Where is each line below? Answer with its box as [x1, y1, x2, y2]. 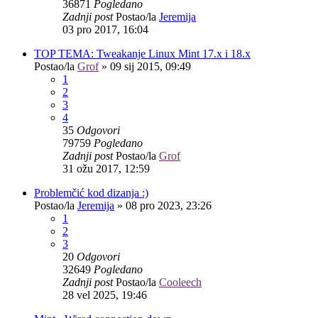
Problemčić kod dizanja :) [34, 186, 148, 199]
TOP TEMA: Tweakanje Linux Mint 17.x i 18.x [34, 47, 251, 60]
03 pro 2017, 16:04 [62, 23, 148, 35]
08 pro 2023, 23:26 [126, 199, 212, 212]
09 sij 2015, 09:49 [110, 60, 191, 72]
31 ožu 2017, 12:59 [62, 162, 150, 175]
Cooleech [159, 275, 202, 288]
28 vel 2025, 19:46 [62, 288, 147, 301]
